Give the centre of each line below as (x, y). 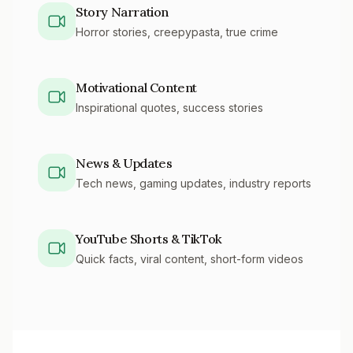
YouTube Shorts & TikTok (149, 239)
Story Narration (122, 12)
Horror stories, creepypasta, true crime (177, 32)
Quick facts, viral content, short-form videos (190, 259)
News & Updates (124, 163)
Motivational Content (136, 87)
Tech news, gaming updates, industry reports (193, 183)
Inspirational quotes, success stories (169, 108)
